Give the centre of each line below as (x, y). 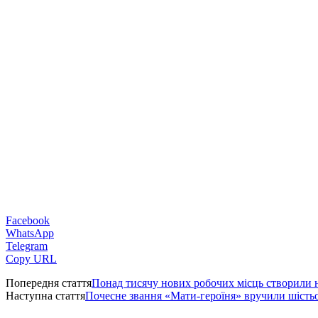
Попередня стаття (49, 283)
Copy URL (31, 258)
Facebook (28, 220)
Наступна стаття (45, 295)
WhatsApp (30, 233)
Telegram (27, 246)
